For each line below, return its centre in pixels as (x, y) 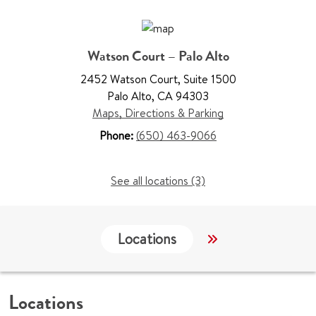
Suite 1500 (208, 79)
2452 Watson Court (129, 79)
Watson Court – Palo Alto (158, 56)
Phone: (118, 136)
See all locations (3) (158, 181)
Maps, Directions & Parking (158, 113)
